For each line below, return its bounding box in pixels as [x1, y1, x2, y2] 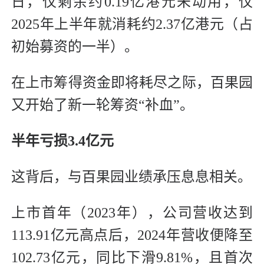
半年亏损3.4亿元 [11, 133, 114, 149]
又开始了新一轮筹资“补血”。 [11, 97, 194, 113]
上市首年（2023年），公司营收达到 [11, 205, 253, 221]
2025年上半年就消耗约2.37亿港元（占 [11, 16, 253, 32]
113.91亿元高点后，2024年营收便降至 [11, 227, 253, 243]
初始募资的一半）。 [11, 39, 138, 55]
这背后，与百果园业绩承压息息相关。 [11, 169, 252, 185]
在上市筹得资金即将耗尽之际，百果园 [11, 75, 253, 91]
